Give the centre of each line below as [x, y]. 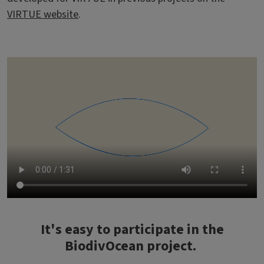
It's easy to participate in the [132, 229]
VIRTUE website [43, 14]
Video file [27, 65]
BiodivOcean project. [132, 246]
